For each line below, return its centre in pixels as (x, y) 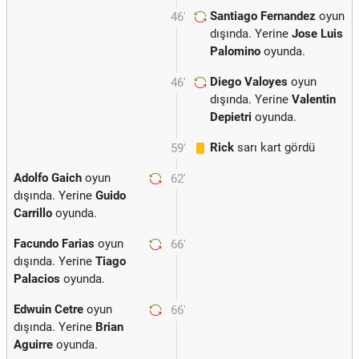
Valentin (314, 99)
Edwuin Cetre (48, 309)
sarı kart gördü (274, 147)
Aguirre (33, 345)
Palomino (235, 51)
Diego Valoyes (249, 82)
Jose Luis (317, 34)
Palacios (37, 279)
